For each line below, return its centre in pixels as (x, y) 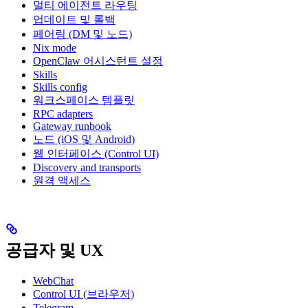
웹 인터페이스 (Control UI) (96, 153)
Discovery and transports (87, 167)
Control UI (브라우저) (84, 294)
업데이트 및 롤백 (74, 19)
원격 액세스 (62, 180)
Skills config (60, 87)
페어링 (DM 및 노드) (82, 34)
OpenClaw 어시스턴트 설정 (98, 60)
